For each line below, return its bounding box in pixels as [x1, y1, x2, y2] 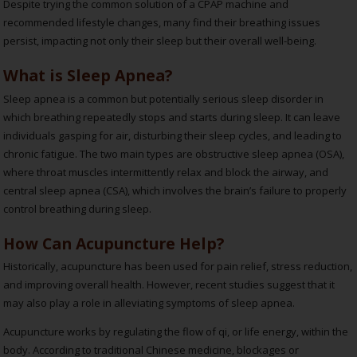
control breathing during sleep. [3, 201, 155, 216]
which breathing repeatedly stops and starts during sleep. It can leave [3, 109, 341, 124]
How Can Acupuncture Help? [3, 232, 225, 254]
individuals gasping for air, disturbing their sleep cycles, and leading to [3, 127, 343, 143]
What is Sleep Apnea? [3, 64, 173, 86]
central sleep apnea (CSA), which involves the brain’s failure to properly [3, 182, 347, 198]
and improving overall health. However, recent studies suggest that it [3, 277, 335, 292]
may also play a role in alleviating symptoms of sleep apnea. [3, 296, 296, 311]
